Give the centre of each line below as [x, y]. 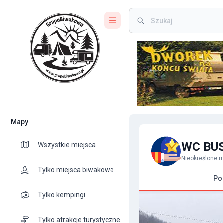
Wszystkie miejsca [67, 145]
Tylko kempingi [61, 194]
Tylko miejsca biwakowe [76, 169]
